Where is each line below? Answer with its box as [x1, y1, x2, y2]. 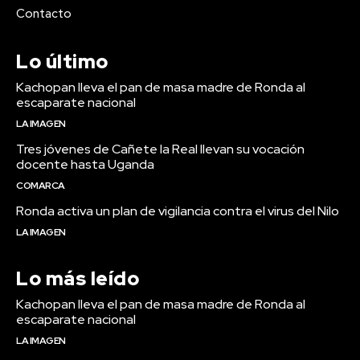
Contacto [16, 6, 72, 22]
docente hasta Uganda [16, 156, 154, 173]
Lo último [16, 49, 108, 74]
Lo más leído [16, 266, 139, 291]
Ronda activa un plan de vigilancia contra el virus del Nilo [16, 202, 339, 219]
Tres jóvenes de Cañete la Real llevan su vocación [16, 141, 305, 157]
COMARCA [16, 179, 65, 192]
